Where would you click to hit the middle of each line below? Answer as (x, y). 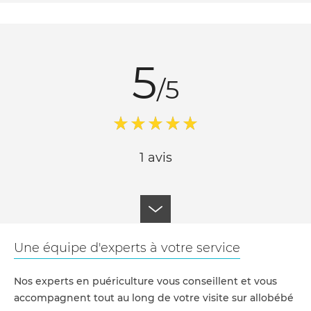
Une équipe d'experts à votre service (127, 248)
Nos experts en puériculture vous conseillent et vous (145, 281)
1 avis (155, 158)
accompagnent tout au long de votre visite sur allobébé (154, 298)
